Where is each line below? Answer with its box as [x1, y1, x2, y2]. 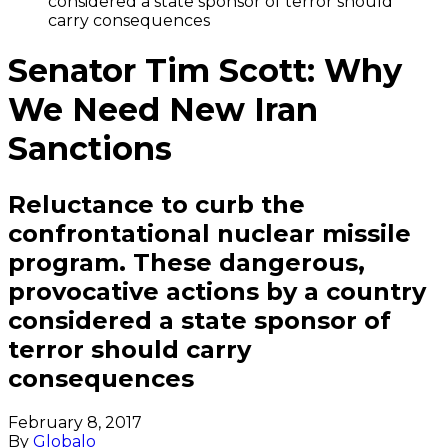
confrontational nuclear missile [8, 218, 411, 248]
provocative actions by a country [8, 276, 426, 306]
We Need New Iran [8, 90, 318, 130]
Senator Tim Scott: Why [8, 51, 402, 91]
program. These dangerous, [8, 247, 365, 277]
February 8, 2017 [8, 412, 142, 432]
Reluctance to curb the [8, 189, 305, 219]
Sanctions [8, 129, 172, 169]
